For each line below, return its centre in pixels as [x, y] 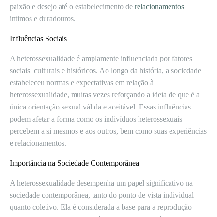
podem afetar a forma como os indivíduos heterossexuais [96, 119]
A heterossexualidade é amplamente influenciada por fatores [101, 58]
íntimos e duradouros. [43, 19]
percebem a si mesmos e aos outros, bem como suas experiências [108, 131]
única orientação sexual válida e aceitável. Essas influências [100, 107]
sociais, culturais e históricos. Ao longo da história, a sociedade [105, 70]
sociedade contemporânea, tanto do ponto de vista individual [102, 195]
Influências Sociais [38, 39]
